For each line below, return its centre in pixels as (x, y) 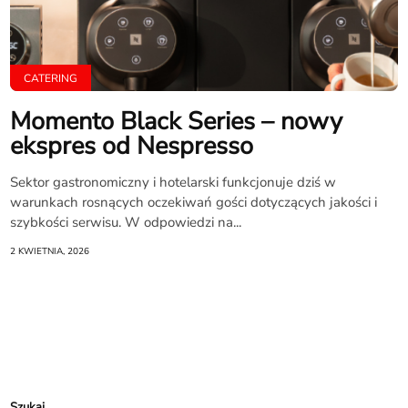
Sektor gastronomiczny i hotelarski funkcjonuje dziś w (173, 182)
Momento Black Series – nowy (177, 122)
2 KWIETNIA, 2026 (50, 251)
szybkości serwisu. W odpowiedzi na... (126, 222)
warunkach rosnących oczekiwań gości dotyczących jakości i (194, 202)
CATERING (51, 78)
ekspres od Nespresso (132, 146)
